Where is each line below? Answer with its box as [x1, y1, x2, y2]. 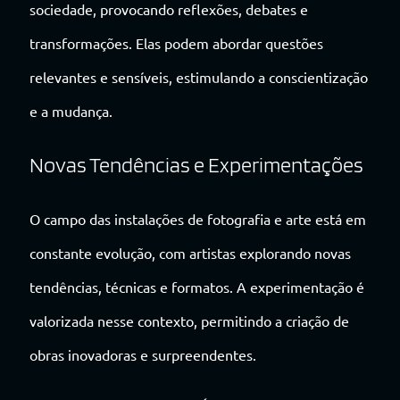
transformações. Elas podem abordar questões [29, 34, 323, 53]
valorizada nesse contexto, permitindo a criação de [29, 312, 349, 330]
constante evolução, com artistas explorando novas [29, 244, 351, 262]
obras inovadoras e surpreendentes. [29, 346, 256, 364]
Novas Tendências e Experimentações [29, 152, 363, 179]
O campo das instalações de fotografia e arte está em [29, 210, 366, 229]
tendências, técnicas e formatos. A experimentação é [29, 278, 364, 296]
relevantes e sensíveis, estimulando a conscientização [29, 68, 368, 87]
